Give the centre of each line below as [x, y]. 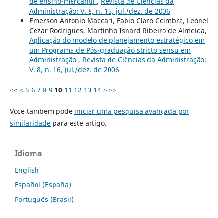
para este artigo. [78, 123]
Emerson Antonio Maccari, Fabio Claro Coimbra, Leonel [118, 21]
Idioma [28, 154]
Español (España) [43, 185]
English [27, 170]
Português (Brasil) [44, 200]
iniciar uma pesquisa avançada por [132, 111]
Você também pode [42, 111]
